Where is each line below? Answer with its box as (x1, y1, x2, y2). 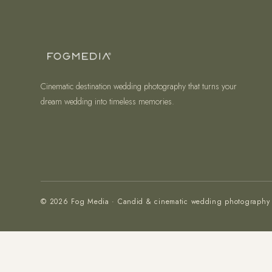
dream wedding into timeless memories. (41, 95, 175, 107)
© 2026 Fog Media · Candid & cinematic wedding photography (41, 196, 270, 207)
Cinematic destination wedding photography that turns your (41, 80, 237, 92)
